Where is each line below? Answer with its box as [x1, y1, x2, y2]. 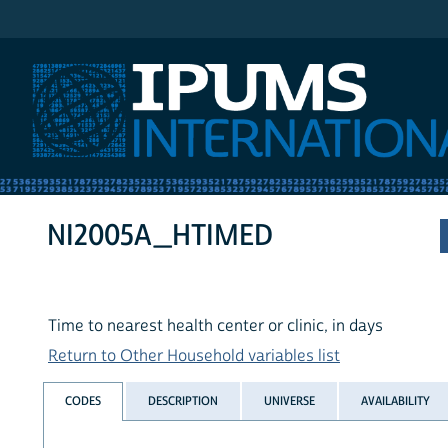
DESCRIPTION [147, 392, 218, 409]
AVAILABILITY [361, 392, 431, 409]
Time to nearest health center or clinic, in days [48, 316, 383, 337]
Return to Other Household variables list [48, 346, 340, 367]
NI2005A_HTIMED [47, 217, 274, 255]
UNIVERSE [263, 392, 315, 409]
